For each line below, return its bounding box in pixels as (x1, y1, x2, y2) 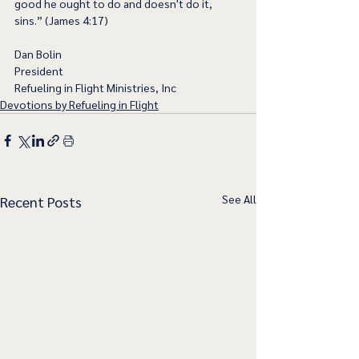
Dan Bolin (14, 46, 62, 62)
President (14, 63, 63, 79)
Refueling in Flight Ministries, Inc (14, 80, 176, 95)
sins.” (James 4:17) (14, 13, 108, 28)
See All (222, 192, 256, 207)
